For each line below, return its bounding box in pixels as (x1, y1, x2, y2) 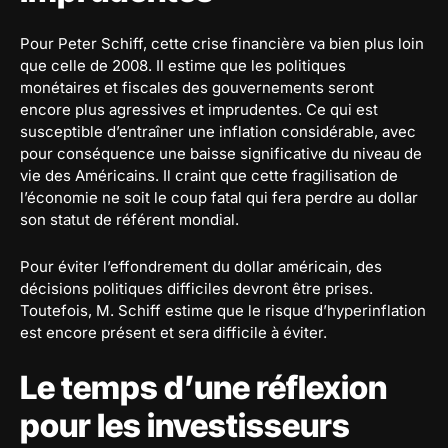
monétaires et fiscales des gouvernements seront (20, 78, 374, 97)
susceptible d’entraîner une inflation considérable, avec (20, 122, 416, 141)
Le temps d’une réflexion (20, 368, 387, 407)
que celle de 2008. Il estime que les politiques (20, 56, 346, 75)
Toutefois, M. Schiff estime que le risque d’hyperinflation (20, 301, 426, 320)
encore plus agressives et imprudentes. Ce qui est (20, 100, 378, 119)
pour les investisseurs (20, 406, 350, 445)
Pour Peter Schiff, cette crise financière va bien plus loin (20, 34, 424, 53)
